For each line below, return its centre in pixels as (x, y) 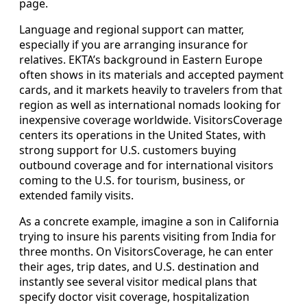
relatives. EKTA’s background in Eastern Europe (141, 60)
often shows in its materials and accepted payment (151, 75)
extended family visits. (76, 196)
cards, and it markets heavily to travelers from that (151, 90)
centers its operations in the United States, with (143, 135)
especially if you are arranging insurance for (134, 45)
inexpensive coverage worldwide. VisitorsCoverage (151, 120)
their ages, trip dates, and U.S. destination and (139, 267)
